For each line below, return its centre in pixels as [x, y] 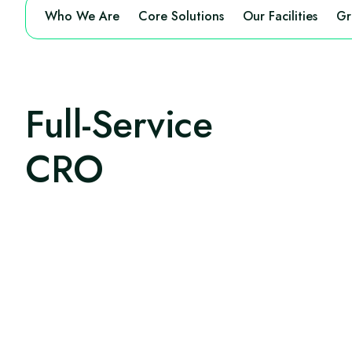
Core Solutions [181, 16]
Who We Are [82, 16]
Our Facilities [280, 16]
